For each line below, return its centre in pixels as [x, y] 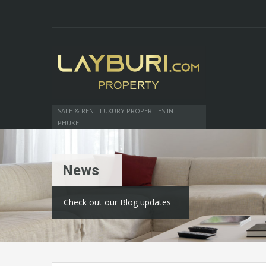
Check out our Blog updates [117, 202]
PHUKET [70, 122]
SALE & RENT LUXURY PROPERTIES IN [115, 110]
